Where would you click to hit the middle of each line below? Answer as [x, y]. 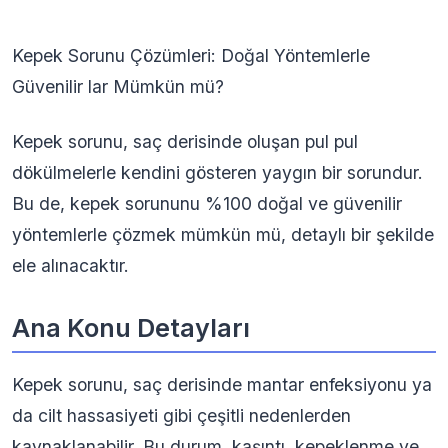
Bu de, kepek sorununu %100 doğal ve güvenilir [207, 203]
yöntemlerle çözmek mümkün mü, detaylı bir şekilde [223, 234]
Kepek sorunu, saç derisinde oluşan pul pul [185, 141]
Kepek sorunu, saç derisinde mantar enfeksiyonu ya [222, 384]
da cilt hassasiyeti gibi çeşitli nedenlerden [181, 415]
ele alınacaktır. [70, 265]
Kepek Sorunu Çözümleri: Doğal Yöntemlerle [191, 55]
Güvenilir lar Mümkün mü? [118, 86]
